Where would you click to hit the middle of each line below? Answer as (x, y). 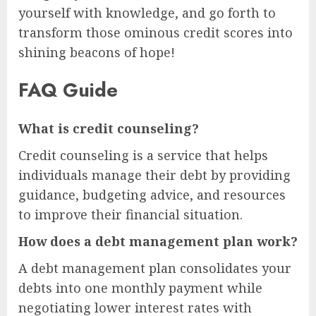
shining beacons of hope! (97, 52)
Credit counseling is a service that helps (143, 155)
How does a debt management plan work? (158, 241)
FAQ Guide (68, 90)
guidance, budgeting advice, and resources (152, 194)
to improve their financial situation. (130, 214)
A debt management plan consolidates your (155, 268)
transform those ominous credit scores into (156, 32)
